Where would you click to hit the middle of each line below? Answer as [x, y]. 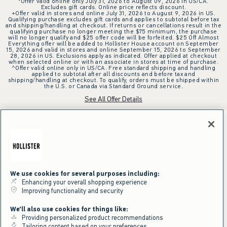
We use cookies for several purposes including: [85, 174]
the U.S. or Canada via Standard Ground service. [113, 86]
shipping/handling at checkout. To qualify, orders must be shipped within [113, 80]
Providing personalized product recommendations [90, 218]
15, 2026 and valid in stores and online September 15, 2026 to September [113, 49]
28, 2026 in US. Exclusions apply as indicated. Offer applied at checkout [113, 55]
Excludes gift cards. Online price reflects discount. [113, 7]
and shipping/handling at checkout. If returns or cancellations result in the [113, 25]
